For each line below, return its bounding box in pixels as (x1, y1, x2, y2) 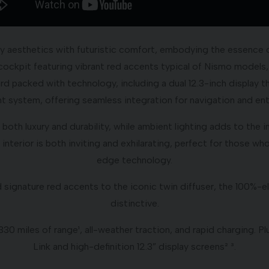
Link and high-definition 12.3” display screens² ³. (33, 241, 236, 252)
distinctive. (110, 198, 159, 209)
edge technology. (97, 154, 172, 166)
